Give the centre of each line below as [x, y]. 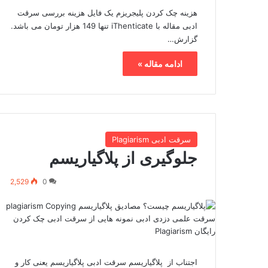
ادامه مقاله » [160, 63]
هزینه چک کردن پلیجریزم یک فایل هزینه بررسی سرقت [107, 12]
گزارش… [182, 39]
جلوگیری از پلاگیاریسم [123, 158]
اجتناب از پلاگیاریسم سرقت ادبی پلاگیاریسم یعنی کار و [106, 262]
